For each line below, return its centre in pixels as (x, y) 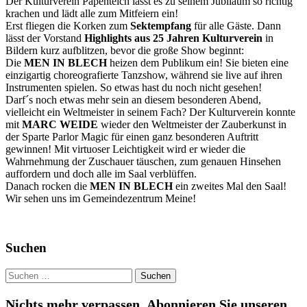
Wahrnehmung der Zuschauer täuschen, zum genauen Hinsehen (143, 161)
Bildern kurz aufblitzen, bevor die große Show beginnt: (125, 50)
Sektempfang (161, 25)
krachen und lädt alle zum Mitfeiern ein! (92, 13)
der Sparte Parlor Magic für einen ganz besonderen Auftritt (132, 136)
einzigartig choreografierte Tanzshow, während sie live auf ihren (144, 75)
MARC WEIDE (60, 124)
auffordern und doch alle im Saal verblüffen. (101, 173)
